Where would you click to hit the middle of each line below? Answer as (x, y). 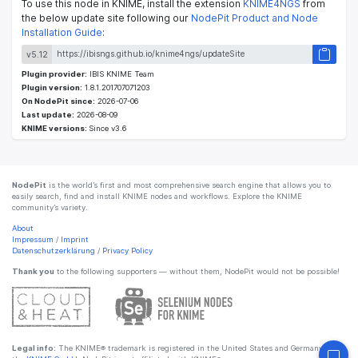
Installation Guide (62, 33)
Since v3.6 (108, 129)
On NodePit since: (58, 101)
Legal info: (34, 348)
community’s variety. (50, 208)
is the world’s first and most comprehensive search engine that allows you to (189, 185)
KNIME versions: (55, 129)
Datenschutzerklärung (54, 251)
